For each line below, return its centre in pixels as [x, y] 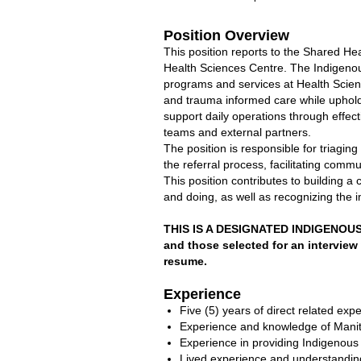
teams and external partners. [237, 132]
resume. [185, 261]
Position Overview [226, 35]
